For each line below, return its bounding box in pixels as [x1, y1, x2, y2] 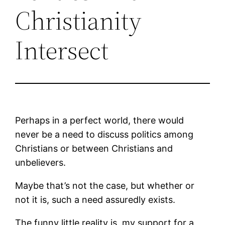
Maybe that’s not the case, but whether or [15, 180, 195, 191]
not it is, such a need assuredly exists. [15, 194, 176, 205]
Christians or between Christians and [15, 143, 173, 154]
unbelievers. [15, 157, 66, 168]
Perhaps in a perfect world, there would [15, 115, 184, 126]
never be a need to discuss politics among [15, 129, 194, 140]
